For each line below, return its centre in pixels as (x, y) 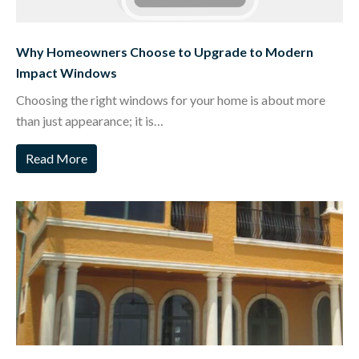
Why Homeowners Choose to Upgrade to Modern (165, 51)
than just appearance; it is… (90, 120)
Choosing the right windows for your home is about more (171, 99)
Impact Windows (67, 72)
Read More (56, 158)
